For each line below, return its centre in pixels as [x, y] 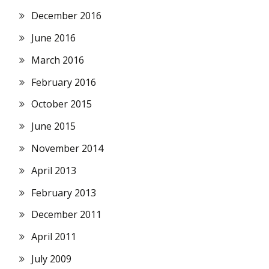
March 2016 [58, 60]
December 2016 [66, 16]
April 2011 [54, 237]
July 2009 [51, 258]
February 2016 [64, 82]
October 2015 [62, 104]
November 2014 [67, 148]
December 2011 [66, 215]
